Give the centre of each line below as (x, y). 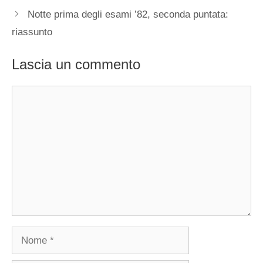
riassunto (32, 32)
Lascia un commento (76, 64)
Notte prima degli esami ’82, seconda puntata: (128, 15)
